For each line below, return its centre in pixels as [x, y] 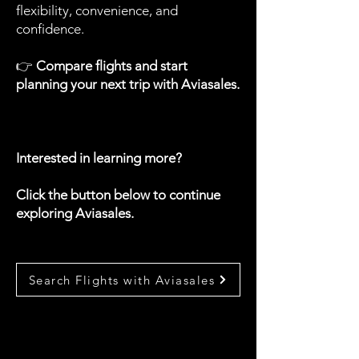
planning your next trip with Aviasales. [128, 84]
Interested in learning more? [99, 158]
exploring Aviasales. [75, 213]
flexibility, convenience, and [97, 10]
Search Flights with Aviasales [122, 280]
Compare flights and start [112, 66]
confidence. [50, 29]
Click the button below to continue [118, 195]
